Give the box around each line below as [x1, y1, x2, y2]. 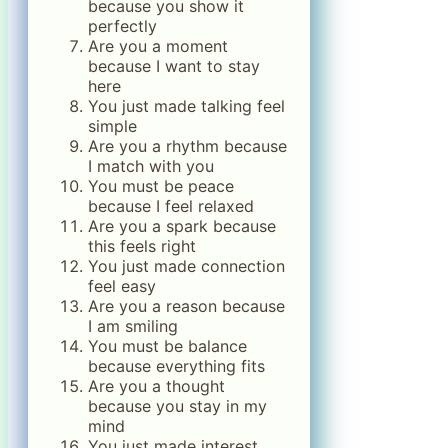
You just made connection [88, 256, 285, 277]
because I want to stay [88, 56, 260, 77]
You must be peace [88, 176, 234, 197]
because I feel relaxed [88, 196, 254, 217]
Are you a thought [88, 376, 225, 397]
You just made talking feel [88, 96, 285, 117]
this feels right [88, 236, 196, 257]
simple [88, 116, 137, 137]
